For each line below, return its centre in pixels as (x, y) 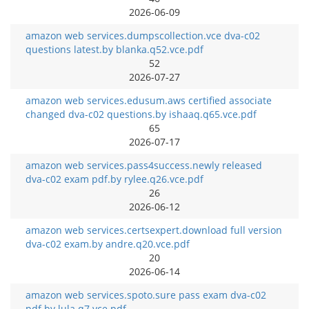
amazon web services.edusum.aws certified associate (149, 100)
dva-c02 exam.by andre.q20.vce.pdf (108, 244)
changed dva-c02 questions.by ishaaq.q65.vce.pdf (141, 114)
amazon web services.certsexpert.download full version (154, 230)
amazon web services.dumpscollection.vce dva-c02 (143, 36)
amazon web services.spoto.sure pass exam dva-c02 (146, 295)
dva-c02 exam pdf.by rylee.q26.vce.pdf (114, 179)
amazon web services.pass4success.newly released (144, 165)
